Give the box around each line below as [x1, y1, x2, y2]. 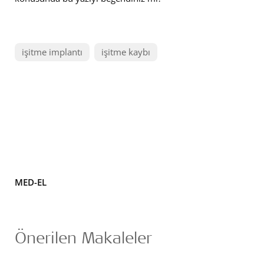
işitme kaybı [101, 45, 150, 58]
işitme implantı [22, 45, 82, 58]
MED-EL [15, 176, 47, 188]
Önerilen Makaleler [15, 226, 152, 247]
